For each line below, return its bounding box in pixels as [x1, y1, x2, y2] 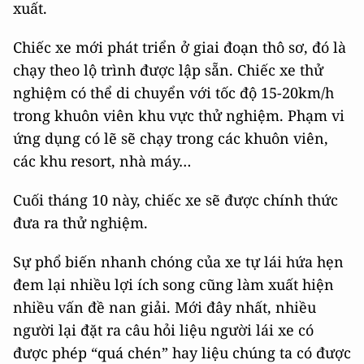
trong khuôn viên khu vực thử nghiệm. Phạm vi [13, 106, 344, 126]
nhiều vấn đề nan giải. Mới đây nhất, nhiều [13, 297, 316, 318]
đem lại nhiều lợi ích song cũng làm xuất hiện [13, 275, 334, 295]
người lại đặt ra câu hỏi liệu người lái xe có [13, 320, 314, 340]
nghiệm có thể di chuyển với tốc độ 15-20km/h [13, 83, 334, 103]
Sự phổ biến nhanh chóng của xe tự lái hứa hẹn [13, 252, 344, 272]
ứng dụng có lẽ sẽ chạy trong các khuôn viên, [13, 128, 328, 149]
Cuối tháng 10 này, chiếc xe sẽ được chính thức [13, 190, 338, 210]
